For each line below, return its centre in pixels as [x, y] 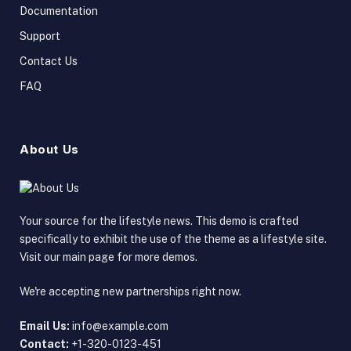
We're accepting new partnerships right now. [130, 291]
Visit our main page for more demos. [109, 257]
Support [40, 36]
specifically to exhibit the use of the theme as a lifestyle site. [173, 239]
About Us [49, 149]
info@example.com [120, 326]
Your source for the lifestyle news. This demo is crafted [159, 221]
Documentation [59, 11]
